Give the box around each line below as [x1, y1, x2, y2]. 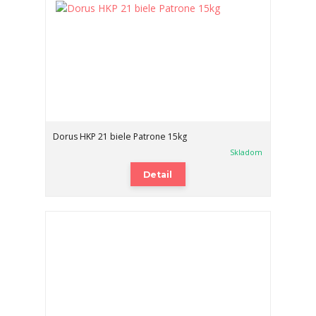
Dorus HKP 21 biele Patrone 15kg [53, 130, 188, 142]
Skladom [230, 147, 263, 157]
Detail [143, 169, 173, 180]
